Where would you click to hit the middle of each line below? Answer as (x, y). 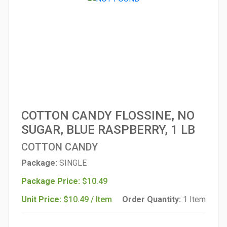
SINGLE (73, 163)
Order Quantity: (153, 199)
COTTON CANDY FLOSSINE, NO (108, 116)
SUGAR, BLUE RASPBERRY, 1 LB (108, 130)
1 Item (194, 199)
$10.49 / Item (88, 199)
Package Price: (52, 181)
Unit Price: (42, 199)
